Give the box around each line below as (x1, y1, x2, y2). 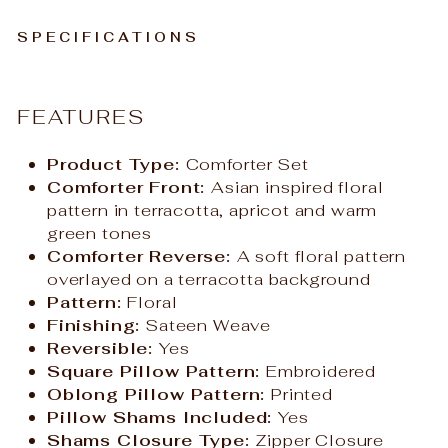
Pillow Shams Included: (47, 405, 279, 428)
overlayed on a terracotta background (47, 267, 371, 290)
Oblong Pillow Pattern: (47, 382, 272, 405)
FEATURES (17, 103, 145, 130)
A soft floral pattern (236, 244, 407, 267)
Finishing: (47, 313, 147, 336)
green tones (47, 221, 153, 244)
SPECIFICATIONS (17, 28, 200, 46)
